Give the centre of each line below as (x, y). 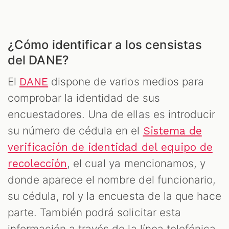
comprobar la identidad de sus (84, 98)
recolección (38, 164)
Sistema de (172, 131)
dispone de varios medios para (126, 82)
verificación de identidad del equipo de (110, 147)
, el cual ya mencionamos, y (136, 164)
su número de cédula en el (75, 131)
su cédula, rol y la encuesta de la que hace (114, 196)
